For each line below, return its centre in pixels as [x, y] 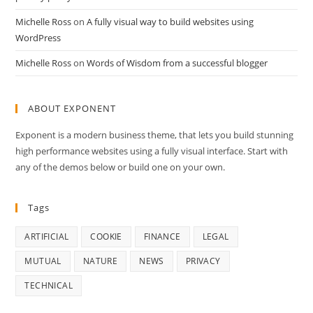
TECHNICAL [49, 285]
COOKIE [106, 236]
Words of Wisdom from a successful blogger [177, 63]
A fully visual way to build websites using [170, 21]
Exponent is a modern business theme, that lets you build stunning [155, 134]
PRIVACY [203, 261]
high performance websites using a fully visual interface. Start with [152, 151]
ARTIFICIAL [47, 236]
